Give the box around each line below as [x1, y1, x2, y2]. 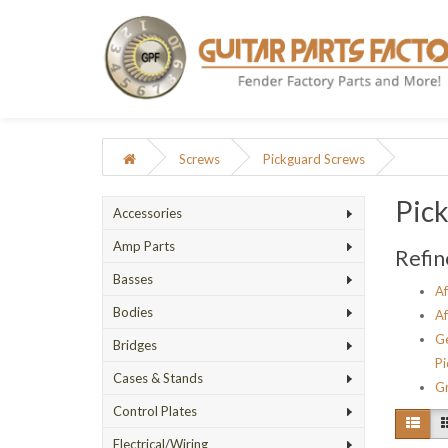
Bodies [113, 304, 153, 320]
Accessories [113, 205, 182, 221]
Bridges [113, 337, 157, 353]
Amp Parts [113, 238, 175, 254]
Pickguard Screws [263, 151, 365, 167]
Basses [113, 271, 153, 287]
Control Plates [113, 403, 197, 419]
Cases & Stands [113, 370, 203, 386]
